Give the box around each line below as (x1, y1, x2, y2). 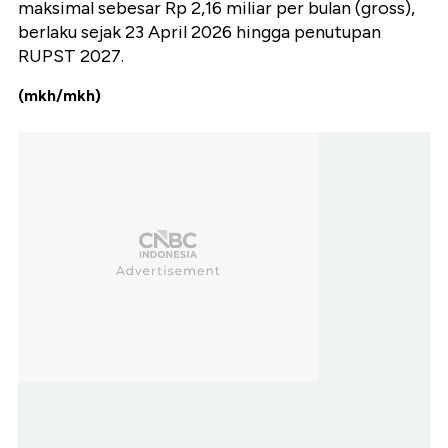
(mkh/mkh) (18, 86, 101, 106)
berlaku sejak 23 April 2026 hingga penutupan (18, 21, 381, 44)
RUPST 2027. (18, 45, 124, 68)
